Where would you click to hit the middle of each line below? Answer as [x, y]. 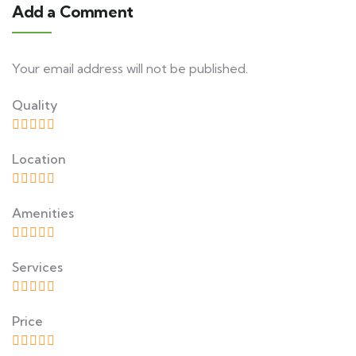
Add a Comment [73, 12]
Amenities [43, 213]
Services [37, 267]
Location [39, 159]
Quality [35, 105]
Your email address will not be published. [130, 68]
